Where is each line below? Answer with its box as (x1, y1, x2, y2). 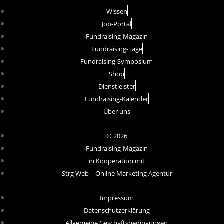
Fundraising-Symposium (80, 57, 153, 66)
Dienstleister (98, 82, 135, 91)
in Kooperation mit (89, 156, 145, 166)
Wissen (106, 7, 127, 16)
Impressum (99, 193, 134, 203)
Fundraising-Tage (91, 44, 142, 54)
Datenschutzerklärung (83, 206, 150, 215)
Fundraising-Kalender (85, 94, 148, 104)
